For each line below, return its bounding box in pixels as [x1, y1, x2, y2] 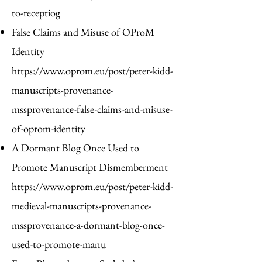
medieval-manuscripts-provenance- [12, 199, 151, 212]
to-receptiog [12, 6, 60, 19]
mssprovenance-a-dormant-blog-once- [12, 218, 165, 232]
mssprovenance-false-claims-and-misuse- [12, 102, 173, 116]
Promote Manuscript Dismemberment [12, 160, 168, 174]
